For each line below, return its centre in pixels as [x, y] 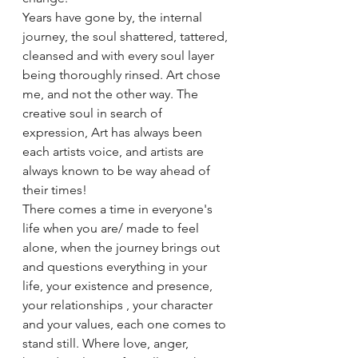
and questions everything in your [116, 267]
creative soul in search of [94, 113]
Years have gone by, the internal [114, 17]
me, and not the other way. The [112, 94]
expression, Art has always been [114, 132]
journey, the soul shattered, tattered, [127, 36]
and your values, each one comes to [126, 324]
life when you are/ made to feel [112, 228]
